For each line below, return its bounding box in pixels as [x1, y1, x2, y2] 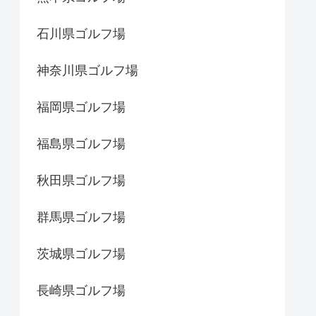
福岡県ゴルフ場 [37, 99, 126, 114]
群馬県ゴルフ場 [37, 209, 126, 224]
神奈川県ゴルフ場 [37, 63, 138, 78]
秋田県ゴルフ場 [37, 173, 126, 188]
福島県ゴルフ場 [37, 136, 126, 151]
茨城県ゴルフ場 [37, 246, 126, 261]
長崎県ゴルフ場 [37, 283, 126, 298]
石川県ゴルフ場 [37, 26, 126, 41]
